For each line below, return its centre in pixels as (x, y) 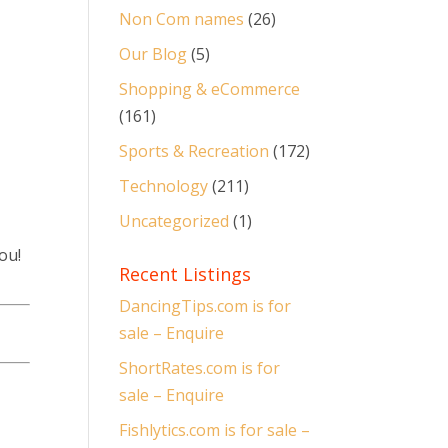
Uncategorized (174, 221)
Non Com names (182, 19)
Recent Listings (185, 274)
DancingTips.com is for (205, 306)
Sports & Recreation (194, 151)
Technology (164, 186)
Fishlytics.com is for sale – (215, 430)
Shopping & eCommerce (210, 89)
